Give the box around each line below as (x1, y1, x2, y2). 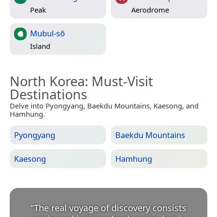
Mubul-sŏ (30, 28, 65, 39)
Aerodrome (131, 4, 169, 15)
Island (30, 41, 50, 51)
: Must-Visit (85, 72, 153, 91)
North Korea (10, 72, 85, 91)
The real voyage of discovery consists (34, 202, 186, 214)
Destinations (10, 85, 87, 104)
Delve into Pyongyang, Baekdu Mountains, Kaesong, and (10, 101, 199, 111)
